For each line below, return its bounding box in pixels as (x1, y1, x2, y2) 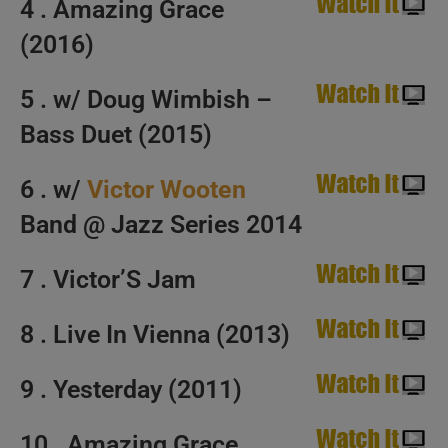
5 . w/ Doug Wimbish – (20, 85, 272, 114)
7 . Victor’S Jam (20, 265, 196, 294)
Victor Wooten (87, 175, 246, 204)
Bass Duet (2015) (20, 120, 212, 149)
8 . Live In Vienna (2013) (20, 320, 290, 349)
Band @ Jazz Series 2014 (20, 210, 302, 239)
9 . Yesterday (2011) (20, 375, 242, 404)
